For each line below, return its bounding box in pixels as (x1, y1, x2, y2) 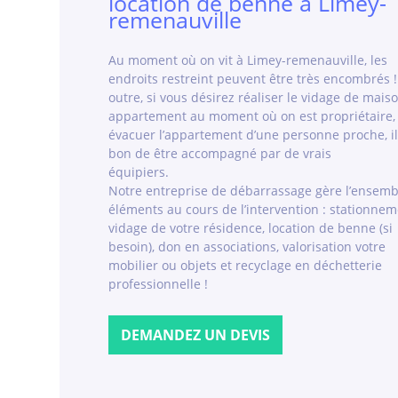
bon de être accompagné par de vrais (108, 145, 332, 163)
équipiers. (108, 163, 170, 181)
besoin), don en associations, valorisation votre (108, 238, 386, 256)
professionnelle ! (108, 275, 209, 293)
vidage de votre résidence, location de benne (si (108, 219, 394, 237)
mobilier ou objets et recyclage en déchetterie (108, 257, 383, 275)
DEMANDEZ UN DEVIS (121, 325, 271, 346)
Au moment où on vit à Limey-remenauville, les (108, 52, 388, 69)
